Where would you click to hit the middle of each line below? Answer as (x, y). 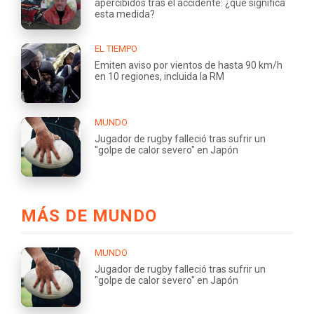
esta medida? (125, 14)
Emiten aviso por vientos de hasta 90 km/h (189, 65)
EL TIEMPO (116, 48)
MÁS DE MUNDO (89, 216)
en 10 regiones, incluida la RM (159, 76)
